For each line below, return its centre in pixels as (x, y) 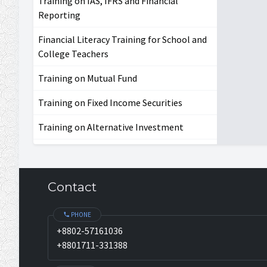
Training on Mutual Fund (88, 78)
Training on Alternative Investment (111, 127)
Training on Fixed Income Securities (110, 102)
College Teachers (73, 53)
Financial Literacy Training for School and (122, 39)
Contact (72, 187)
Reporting (59, 15)
